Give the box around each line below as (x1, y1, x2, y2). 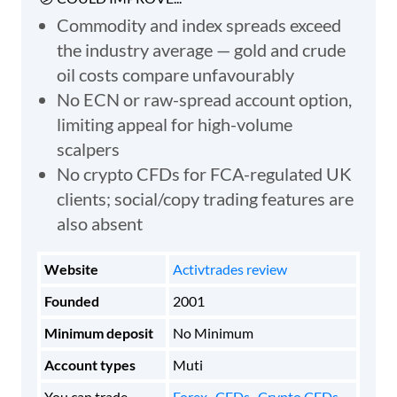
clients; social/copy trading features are (57, 187, 354, 209)
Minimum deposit (44, 323, 153, 341)
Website (44, 260, 98, 277)
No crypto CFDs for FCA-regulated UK (57, 162, 352, 184)
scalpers (57, 137, 120, 160)
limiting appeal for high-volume (57, 113, 292, 135)
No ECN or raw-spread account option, (57, 88, 352, 110)
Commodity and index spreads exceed (57, 13, 341, 35)
